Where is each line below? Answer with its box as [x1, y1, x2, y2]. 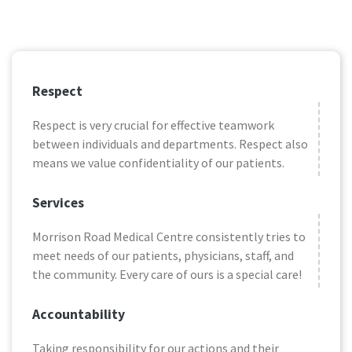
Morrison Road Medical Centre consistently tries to [32, 229, 306, 245]
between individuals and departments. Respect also [32, 136, 308, 152]
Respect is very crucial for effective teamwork [32, 117, 274, 134]
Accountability [32, 306, 125, 324]
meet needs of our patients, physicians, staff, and [32, 247, 294, 264]
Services [32, 194, 84, 212]
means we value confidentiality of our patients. [32, 155, 284, 171]
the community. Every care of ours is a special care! [32, 266, 302, 283]
